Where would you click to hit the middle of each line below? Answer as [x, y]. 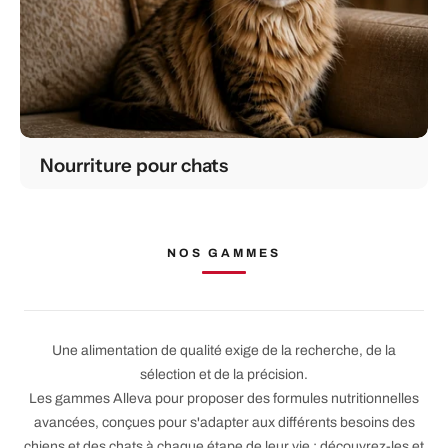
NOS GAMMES [224, 253]
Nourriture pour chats [134, 166]
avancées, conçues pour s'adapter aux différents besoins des [224, 423]
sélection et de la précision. [224, 375]
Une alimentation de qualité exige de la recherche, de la [224, 351]
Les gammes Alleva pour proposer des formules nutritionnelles [224, 399]
